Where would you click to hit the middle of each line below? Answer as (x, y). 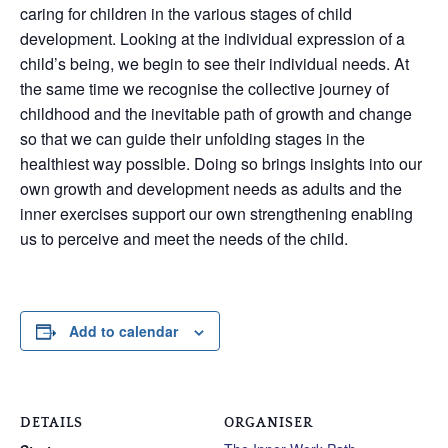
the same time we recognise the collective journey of (204, 88)
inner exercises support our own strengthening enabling (216, 213)
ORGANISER (268, 423)
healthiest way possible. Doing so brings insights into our (221, 163)
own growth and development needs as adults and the (211, 188)
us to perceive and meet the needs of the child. (184, 238)
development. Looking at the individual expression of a (212, 38)
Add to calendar (123, 331)
